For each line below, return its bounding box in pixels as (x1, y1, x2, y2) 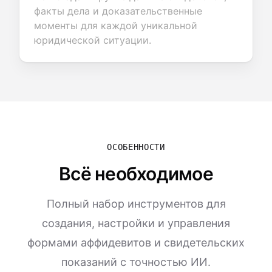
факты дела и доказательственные (34, 5, 202, 17)
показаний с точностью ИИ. (61, 256, 211, 268)
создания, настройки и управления (42, 217, 230, 229)
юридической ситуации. (34, 34, 151, 46)
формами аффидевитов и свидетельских (27, 236, 245, 249)
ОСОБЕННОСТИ (107, 142, 165, 152)
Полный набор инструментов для (46, 197, 226, 210)
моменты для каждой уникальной (34, 19, 197, 32)
